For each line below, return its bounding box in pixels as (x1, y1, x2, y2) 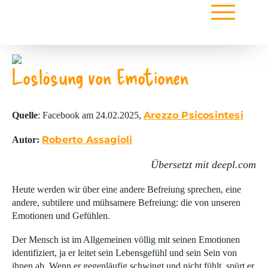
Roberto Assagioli (42, 133, 133, 145)
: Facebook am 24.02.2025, (38, 110, 144, 121)
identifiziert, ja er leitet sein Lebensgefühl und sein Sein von (12, 248, 237, 258)
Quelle (12, 110, 38, 121)
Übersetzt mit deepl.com (151, 159, 256, 170)
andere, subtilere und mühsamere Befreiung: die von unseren (12, 197, 240, 208)
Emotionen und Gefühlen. (12, 211, 110, 221)
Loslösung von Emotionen (12, 63, 189, 89)
